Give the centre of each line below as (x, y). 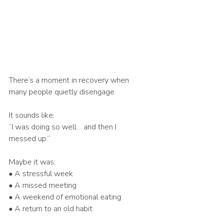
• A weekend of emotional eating (65, 197)
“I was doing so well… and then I (64, 127)
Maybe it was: (32, 162)
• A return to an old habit (51, 209)
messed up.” (29, 139)
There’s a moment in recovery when (70, 81)
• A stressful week (41, 174)
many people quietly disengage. (62, 92)
